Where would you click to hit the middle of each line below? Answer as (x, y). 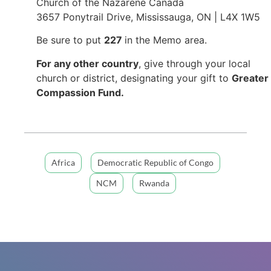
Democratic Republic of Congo (155, 163)
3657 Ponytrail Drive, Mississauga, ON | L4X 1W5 (148, 17)
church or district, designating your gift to (134, 78)
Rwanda (154, 183)
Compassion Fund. (80, 92)
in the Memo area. (166, 40)
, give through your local (194, 63)
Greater (250, 78)
